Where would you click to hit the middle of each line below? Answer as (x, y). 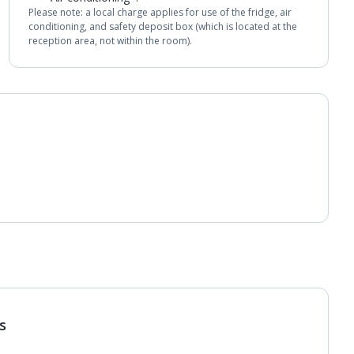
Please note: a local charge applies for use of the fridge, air (160, 12)
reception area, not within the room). (110, 41)
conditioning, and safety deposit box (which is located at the (162, 26)
